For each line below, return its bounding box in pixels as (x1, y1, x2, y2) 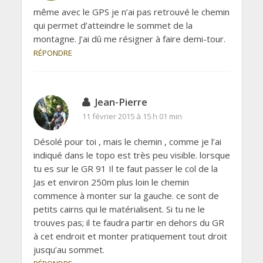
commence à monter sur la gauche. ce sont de (33, 190, 219, 202)
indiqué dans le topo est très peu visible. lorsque (33, 149, 230, 161)
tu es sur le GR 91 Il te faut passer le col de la (33, 163, 218, 175)
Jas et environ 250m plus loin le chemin (33, 176, 189, 188)
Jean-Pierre (94, 95, 147, 109)
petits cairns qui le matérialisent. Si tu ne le (33, 203, 205, 215)
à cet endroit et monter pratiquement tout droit (33, 230, 227, 242)
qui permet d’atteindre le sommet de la (33, 19, 193, 32)
